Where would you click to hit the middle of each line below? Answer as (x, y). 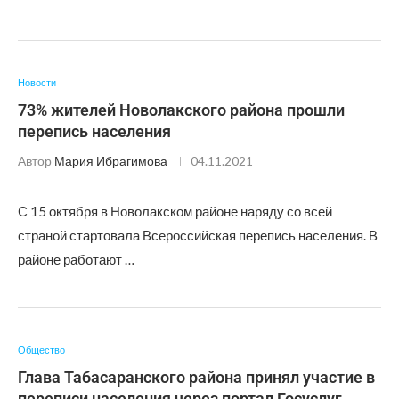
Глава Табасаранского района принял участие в (196, 377)
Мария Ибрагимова (111, 161)
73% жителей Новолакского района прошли (181, 110)
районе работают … (76, 259)
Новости (37, 82)
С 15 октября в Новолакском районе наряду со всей (175, 211)
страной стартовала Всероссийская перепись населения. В (198, 235)
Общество (41, 350)
